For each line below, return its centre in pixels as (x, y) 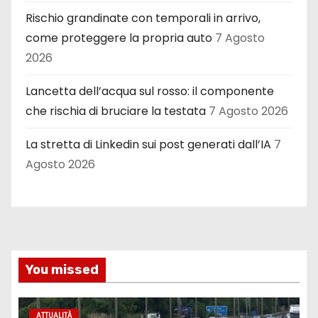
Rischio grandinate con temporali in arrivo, (143, 18)
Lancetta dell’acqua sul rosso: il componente (150, 91)
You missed (62, 270)
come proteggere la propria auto (119, 38)
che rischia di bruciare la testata (116, 111)
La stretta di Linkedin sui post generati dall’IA (148, 144)
